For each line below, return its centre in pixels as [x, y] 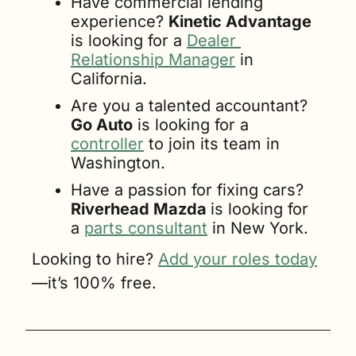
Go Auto [102, 124]
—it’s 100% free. [94, 282]
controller [107, 143]
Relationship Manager [153, 59]
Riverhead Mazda [141, 209]
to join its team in [212, 143]
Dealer [211, 40]
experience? [120, 21]
